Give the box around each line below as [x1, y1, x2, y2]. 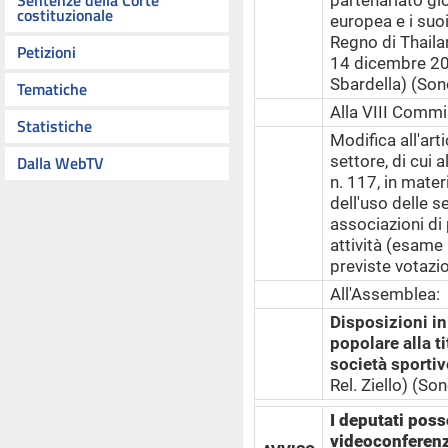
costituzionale [17, 3, 113, 27]
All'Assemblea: [329, 284, 440, 304]
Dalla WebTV [17, 151, 104, 175]
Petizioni [17, 40, 76, 64]
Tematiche [17, 77, 87, 101]
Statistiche [17, 114, 92, 138]
